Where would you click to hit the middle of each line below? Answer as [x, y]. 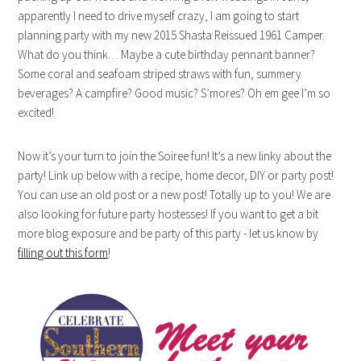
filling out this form [63, 252]
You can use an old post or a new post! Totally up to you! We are [174, 194]
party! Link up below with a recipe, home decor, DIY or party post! [176, 175]
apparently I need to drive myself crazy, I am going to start [159, 15]
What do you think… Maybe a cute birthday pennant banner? [167, 54]
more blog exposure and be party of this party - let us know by [168, 233]
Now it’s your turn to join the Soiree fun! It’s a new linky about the [175, 156]
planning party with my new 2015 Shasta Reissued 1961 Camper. [172, 35]
